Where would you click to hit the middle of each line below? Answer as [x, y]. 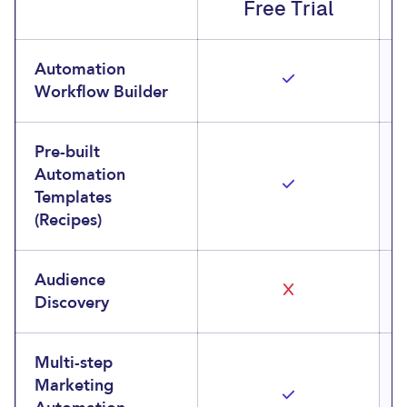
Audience [70, 280]
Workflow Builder [101, 92]
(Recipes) [68, 220]
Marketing [74, 386]
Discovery [72, 303]
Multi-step [74, 363]
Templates [73, 198]
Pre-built [67, 152]
